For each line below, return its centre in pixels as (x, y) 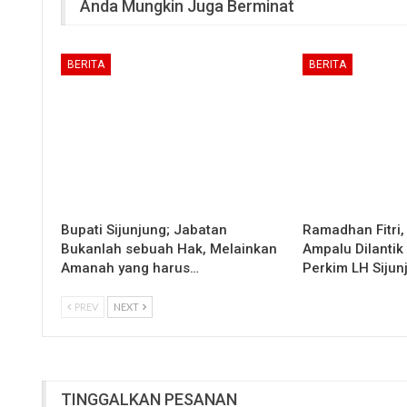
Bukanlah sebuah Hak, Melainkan (169, 249)
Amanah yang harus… (130, 268)
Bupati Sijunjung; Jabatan (144, 230)
